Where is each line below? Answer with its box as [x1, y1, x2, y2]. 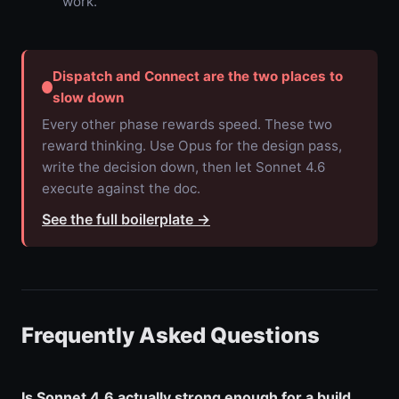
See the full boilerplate [42, 209, 193, 228]
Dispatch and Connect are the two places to [52, 67, 343, 85]
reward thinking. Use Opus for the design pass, [42, 136, 342, 154]
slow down [52, 88, 124, 106]
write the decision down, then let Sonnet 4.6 [42, 158, 325, 175]
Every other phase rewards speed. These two [42, 115, 332, 133]
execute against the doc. [42, 179, 200, 197]
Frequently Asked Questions [21, 322, 320, 348]
